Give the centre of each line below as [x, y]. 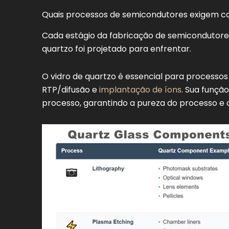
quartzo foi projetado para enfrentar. [117, 49]
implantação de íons [140, 90]
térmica [67, 8]
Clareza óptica [80, 33]
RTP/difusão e [71, 90]
